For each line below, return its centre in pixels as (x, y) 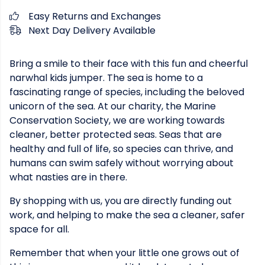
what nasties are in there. (68, 177)
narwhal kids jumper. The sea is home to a (106, 78)
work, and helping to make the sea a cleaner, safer (127, 215)
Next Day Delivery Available (92, 30)
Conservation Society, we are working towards (117, 120)
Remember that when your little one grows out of (125, 253)
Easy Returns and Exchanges (95, 16)
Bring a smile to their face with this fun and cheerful (129, 64)
